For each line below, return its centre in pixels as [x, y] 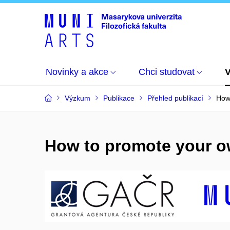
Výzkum [78, 98]
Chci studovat [167, 72]
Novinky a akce [77, 72]
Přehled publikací [175, 98]
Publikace [119, 98]
